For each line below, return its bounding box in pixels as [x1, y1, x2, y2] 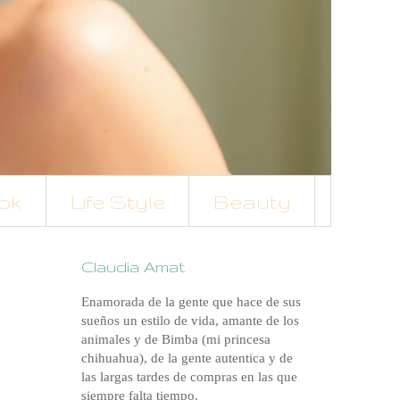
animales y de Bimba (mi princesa [81, 332, 271, 347]
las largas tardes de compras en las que [81, 370, 297, 385]
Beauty [213, 189, 291, 212]
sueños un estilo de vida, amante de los [81, 313, 299, 329]
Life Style [71, 189, 165, 212]
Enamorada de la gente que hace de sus [81, 295, 301, 310]
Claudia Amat [81, 258, 185, 276]
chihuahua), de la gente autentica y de [81, 351, 293, 366]
